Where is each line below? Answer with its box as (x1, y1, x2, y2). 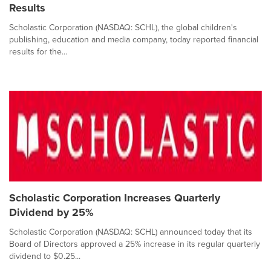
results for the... (9, 45, 67, 58)
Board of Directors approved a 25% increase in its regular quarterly (9, 238, 260, 250)
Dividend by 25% (9, 204, 94, 221)
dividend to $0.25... (9, 250, 80, 263)
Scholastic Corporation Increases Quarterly (9, 190, 220, 206)
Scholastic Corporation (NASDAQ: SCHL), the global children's (9, 21, 237, 34)
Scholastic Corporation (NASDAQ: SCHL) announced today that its (9, 226, 252, 238)
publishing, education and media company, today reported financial (9, 33, 258, 46)
